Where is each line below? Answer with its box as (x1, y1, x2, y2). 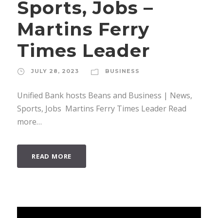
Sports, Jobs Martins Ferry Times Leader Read (17, 103, 186, 114)
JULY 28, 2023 (31, 67, 79, 74)
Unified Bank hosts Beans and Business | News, (17, 90, 192, 101)
